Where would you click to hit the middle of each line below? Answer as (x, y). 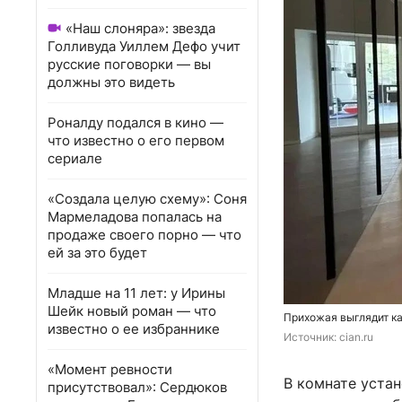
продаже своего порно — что (144, 235)
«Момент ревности (110, 369)
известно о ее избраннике (134, 329)
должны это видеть (111, 82)
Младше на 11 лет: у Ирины (136, 293)
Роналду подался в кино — (135, 122)
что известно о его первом (136, 140)
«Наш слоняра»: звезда (140, 28)
